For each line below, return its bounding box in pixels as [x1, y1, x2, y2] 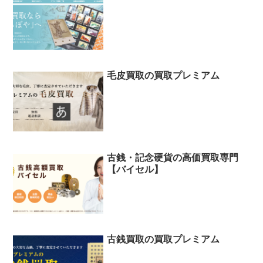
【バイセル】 [107, 164, 164, 174]
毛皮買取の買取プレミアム [107, 70, 220, 81]
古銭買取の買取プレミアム [107, 234, 220, 245]
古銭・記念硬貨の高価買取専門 [107, 152, 239, 163]
